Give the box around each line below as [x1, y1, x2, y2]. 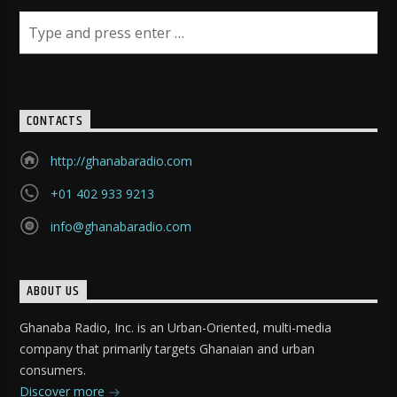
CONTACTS [27, 109, 83, 132]
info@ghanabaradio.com [50, 218, 191, 236]
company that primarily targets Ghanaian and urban [19, 339, 315, 357]
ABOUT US [27, 280, 80, 303]
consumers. [19, 361, 87, 378]
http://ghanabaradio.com [50, 152, 192, 170]
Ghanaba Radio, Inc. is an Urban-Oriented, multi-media [19, 318, 332, 336]
